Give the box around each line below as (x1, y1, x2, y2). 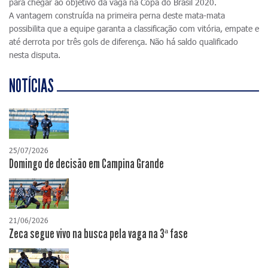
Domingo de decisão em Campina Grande (9, 156, 164, 172)
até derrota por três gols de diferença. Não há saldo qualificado (9, 36, 238, 47)
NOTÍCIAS (9, 75, 54, 97)
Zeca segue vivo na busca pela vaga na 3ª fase (9, 226, 188, 242)
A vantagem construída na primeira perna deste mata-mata (9, 10, 225, 20)
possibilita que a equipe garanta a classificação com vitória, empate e (9, 23, 259, 33)
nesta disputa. (9, 50, 60, 60)
